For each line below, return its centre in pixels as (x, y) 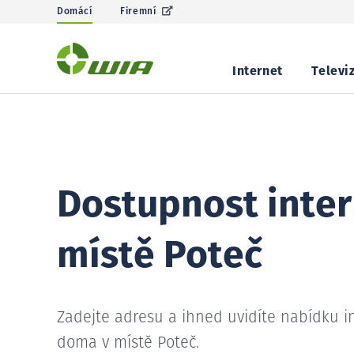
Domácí (75, 12)
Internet (258, 71)
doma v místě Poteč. (128, 343)
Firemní (138, 12)
